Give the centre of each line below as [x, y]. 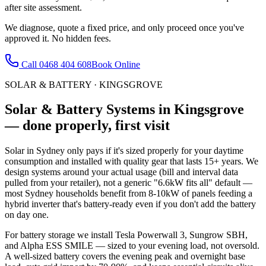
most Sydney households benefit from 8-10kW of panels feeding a [129, 194]
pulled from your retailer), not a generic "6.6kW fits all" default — [129, 183]
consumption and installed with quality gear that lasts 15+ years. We [132, 161]
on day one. [27, 215]
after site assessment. [43, 7]
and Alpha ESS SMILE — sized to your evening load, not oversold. [132, 246]
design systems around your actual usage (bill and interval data [121, 172]
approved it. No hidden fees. [58, 38]
